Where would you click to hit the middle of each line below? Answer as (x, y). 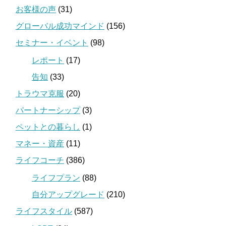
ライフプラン (56, 178)
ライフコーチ (40, 160)
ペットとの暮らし (48, 127)
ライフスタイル (44, 211)
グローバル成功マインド (60, 26)
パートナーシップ (48, 110)
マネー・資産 (40, 144)
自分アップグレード (68, 195)
